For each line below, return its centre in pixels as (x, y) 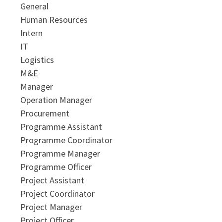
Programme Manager (60, 153)
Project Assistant (52, 180)
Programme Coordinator (66, 140)
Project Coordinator (57, 193)
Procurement (45, 113)
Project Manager (51, 207)
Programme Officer (56, 166)
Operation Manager (56, 100)
